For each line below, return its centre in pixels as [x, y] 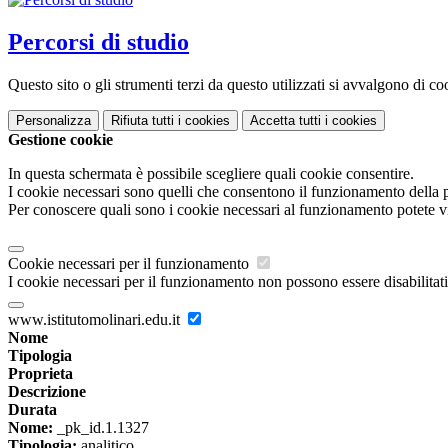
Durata [32, 409]
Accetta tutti [285, 120]
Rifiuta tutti [142, 120]
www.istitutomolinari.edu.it [96, 319]
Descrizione [47, 391]
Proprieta [40, 373]
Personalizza [53, 120]
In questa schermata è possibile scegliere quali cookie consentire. [211, 173]
